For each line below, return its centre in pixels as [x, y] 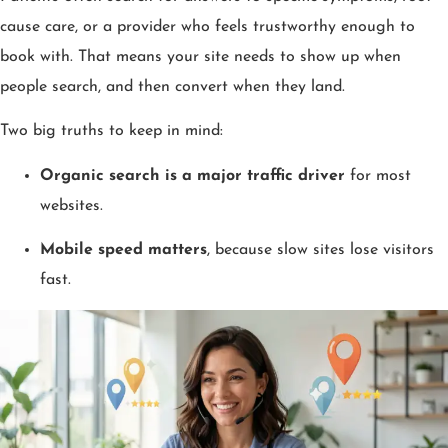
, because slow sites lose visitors [320, 250]
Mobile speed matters [123, 250]
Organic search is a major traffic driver [192, 175]
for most [378, 175]
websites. [71, 205]
